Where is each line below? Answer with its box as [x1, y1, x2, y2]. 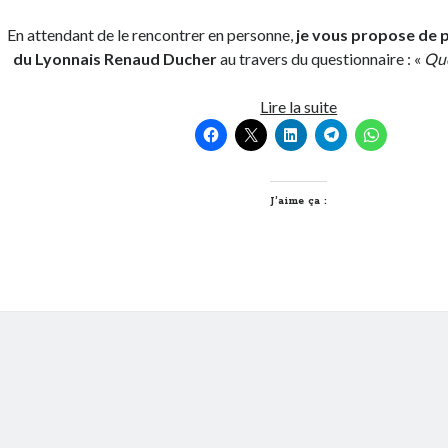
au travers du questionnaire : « [217, 49, 425, 69]
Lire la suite [260, 97, 338, 117]
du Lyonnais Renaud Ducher [13, 49, 218, 69]
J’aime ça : [270, 194, 328, 209]
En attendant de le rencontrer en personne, [7, 25, 297, 45]
